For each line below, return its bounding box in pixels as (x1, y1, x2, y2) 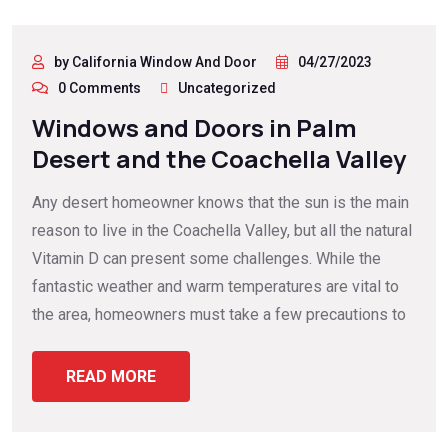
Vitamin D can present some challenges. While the (32, 249, 381, 269)
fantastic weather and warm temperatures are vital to (32, 277, 399, 297)
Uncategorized (178, 80, 276, 97)
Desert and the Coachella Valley (32, 142, 406, 176)
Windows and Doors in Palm (32, 111, 357, 145)
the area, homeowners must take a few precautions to (32, 305, 406, 325)
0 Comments (58, 80, 141, 97)
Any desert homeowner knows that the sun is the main (32, 193, 409, 213)
